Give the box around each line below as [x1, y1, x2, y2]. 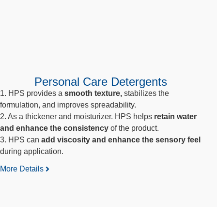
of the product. [108, 124, 159, 132]
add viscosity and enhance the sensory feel [41, 135, 201, 144]
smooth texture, [62, 89, 122, 97]
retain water [152, 112, 197, 121]
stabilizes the [122, 89, 169, 97]
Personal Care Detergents [34, 75, 167, 88]
